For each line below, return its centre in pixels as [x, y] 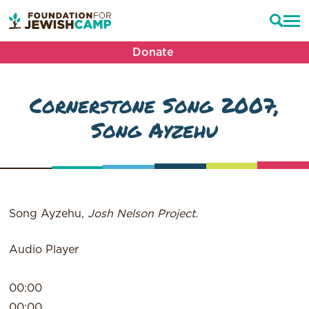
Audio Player [44, 250]
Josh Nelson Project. [145, 214]
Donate [153, 52]
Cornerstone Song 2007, [154, 105]
